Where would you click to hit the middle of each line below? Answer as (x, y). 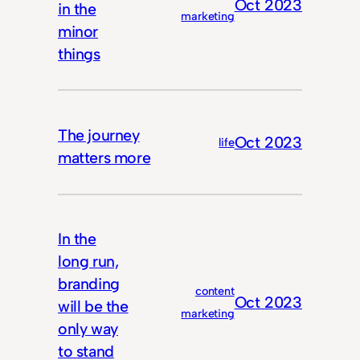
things (79, 53)
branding (89, 284)
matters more (104, 157)
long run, (88, 262)
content (215, 291)
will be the (93, 307)
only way (88, 329)
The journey (99, 135)
